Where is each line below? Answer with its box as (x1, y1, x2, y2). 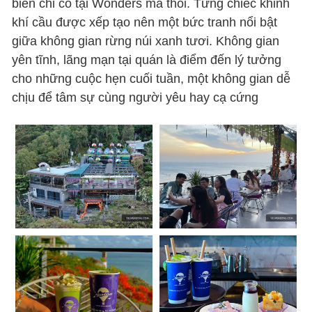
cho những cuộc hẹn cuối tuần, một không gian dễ (12, 71, 291, 86)
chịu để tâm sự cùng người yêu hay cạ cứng (12, 90, 259, 104)
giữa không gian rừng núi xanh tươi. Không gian (12, 33, 280, 48)
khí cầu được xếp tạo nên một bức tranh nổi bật (12, 15, 278, 29)
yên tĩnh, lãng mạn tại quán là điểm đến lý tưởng (12, 52, 282, 67)
